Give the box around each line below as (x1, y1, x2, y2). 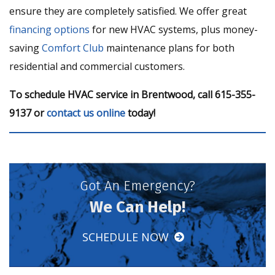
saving (9, 41, 42, 55)
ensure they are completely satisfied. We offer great (9, 4, 247, 18)
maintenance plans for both (104, 41, 234, 55)
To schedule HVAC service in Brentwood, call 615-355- (9, 88, 255, 101)
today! (125, 106, 155, 120)
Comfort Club (42, 41, 104, 55)
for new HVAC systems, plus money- (90, 23, 258, 36)
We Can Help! (90, 198, 185, 217)
